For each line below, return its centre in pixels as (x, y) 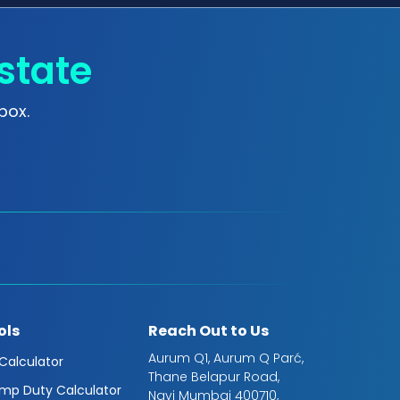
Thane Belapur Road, (214, 377)
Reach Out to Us (208, 331)
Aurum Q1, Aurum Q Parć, (226, 358)
